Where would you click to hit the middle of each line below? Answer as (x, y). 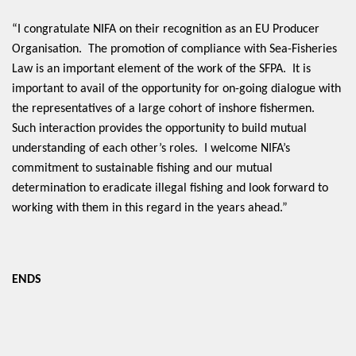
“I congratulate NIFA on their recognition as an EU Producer (166, 29)
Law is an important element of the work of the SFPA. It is (161, 69)
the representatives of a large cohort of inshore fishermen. (165, 108)
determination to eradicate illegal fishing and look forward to (170, 188)
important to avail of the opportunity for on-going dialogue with (176, 89)
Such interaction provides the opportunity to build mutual (159, 128)
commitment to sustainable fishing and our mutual (142, 168)
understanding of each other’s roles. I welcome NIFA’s (151, 148)
